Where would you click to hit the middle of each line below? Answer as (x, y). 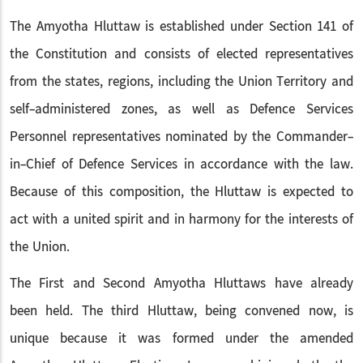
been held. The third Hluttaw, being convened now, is (181, 311)
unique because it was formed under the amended (181, 339)
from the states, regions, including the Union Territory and (181, 82)
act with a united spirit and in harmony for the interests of (181, 220)
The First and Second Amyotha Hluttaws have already (181, 284)
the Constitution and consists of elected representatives (181, 54)
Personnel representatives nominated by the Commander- (181, 137)
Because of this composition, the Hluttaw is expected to (181, 192)
